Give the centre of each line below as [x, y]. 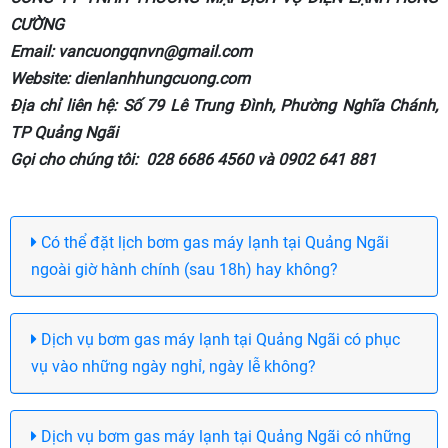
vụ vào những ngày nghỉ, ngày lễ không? [173, 366]
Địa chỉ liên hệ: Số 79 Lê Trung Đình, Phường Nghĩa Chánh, [224, 105]
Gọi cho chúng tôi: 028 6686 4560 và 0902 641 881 [193, 159]
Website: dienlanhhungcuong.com [130, 78]
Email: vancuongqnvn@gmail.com [131, 51]
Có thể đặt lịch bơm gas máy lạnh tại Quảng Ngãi [213, 242]
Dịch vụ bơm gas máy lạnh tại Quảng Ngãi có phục [218, 339]
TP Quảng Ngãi [66, 132]
